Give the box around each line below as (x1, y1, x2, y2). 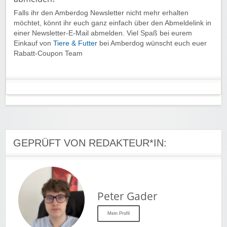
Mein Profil (107, 210, 130, 216)
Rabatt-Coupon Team (14, 49, 83, 57)
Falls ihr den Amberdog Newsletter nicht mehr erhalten (14, 9, 188, 17)
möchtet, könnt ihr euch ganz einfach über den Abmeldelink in (14, 19, 211, 27)
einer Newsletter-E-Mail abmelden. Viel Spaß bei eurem (14, 29, 192, 37)
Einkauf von (14, 39, 53, 47)
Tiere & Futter (53, 39, 97, 47)
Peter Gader (97, 188, 158, 203)
